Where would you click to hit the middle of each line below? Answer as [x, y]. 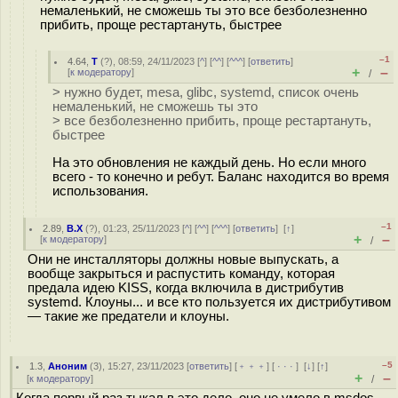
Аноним [68, 366]
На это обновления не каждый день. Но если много [209, 162]
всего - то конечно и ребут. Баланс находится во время [221, 176]
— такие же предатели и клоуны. [128, 316]
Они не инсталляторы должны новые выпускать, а [183, 259]
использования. [100, 191]
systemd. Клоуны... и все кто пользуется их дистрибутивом [209, 302]
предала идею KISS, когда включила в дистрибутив [186, 288]
